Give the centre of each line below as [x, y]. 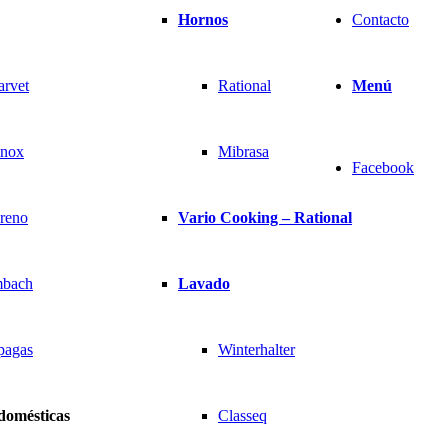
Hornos [203, 19]
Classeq [242, 415]
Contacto [380, 19]
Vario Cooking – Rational [265, 217]
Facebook [383, 167]
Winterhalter [256, 349]
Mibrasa [243, 151]
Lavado [204, 283]
